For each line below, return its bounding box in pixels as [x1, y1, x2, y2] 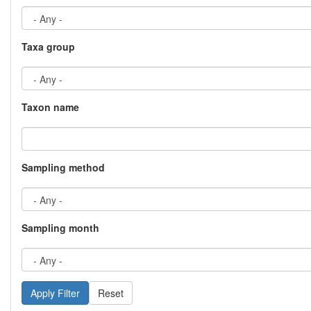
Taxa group [22, 40, 75, 54]
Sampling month [22, 221, 99, 235]
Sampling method [22, 160, 105, 175]
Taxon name [22, 100, 79, 115]
